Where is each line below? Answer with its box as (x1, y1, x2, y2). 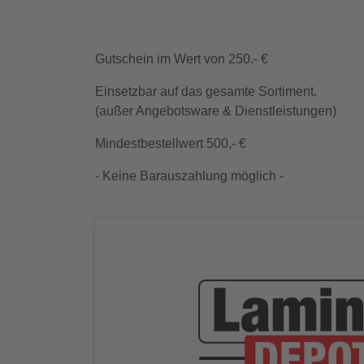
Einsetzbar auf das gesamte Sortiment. (95, 84, 317, 99)
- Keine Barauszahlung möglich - (95, 169, 284, 184)
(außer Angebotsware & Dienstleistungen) (95, 104, 336, 119)
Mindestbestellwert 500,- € (95, 136, 246, 151)
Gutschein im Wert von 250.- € (95, 52, 268, 67)
